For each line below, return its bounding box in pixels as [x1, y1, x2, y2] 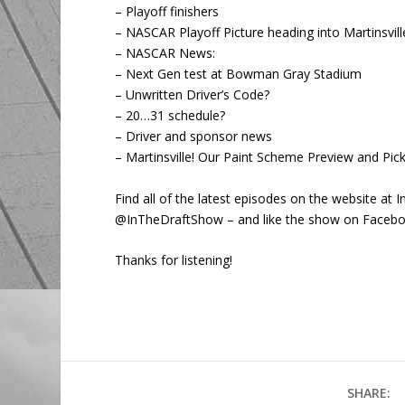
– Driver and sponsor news [115, 127, 273, 146]
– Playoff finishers [115, 3, 220, 21]
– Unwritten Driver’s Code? [115, 86, 270, 104]
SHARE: [346, 384, 391, 402]
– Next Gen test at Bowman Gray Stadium [115, 65, 363, 83]
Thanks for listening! [115, 251, 233, 269]
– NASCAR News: [115, 44, 216, 62]
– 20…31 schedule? [115, 107, 226, 125]
